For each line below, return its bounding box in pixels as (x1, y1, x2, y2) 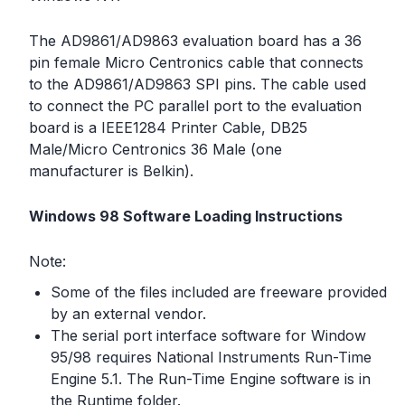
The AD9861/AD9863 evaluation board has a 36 (29, 32, 362, 50)
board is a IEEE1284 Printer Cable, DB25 (29, 118, 307, 137)
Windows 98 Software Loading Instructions (29, 207, 343, 225)
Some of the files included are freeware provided (51, 283, 387, 301)
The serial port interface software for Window (51, 326, 366, 344)
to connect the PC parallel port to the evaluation (29, 97, 362, 115)
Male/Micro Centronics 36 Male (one (29, 140, 282, 158)
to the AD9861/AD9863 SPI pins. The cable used (29, 75, 366, 93)
